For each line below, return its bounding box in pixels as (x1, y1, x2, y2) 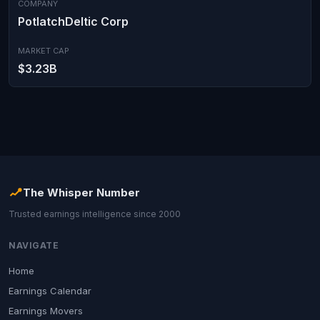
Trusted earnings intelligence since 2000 (9, 209, 181, 219)
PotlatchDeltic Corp (18, 14, 129, 29)
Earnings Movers (9, 305, 83, 316)
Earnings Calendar (9, 285, 91, 296)
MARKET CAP (18, 46, 69, 56)
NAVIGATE (9, 240, 59, 251)
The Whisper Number (23, 186, 140, 199)
